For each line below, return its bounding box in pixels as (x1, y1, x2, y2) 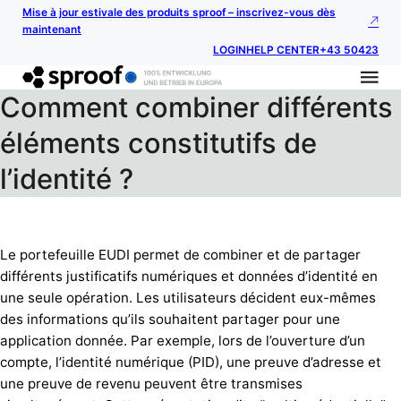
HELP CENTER (246, 44, 320, 57)
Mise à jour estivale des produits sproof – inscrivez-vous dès (21, 6, 336, 20)
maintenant (21, 23, 81, 37)
